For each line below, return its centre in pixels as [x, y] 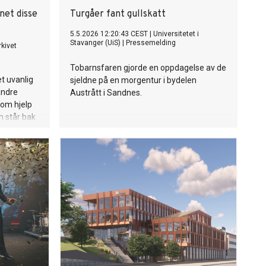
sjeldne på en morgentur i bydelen [133, 80]
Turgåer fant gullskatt [118, 14]
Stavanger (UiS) [95, 43]
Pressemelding [151, 43]
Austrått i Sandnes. [106, 93]
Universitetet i [176, 34]
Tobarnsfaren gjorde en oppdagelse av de [148, 68]
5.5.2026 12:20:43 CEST [109, 34]
